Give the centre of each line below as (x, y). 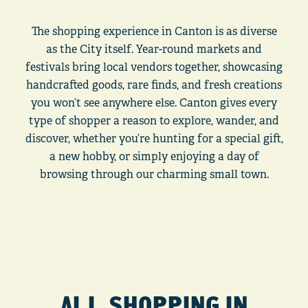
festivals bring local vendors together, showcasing (154, 67)
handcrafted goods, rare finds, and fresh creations (154, 85)
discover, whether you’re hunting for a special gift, (154, 139)
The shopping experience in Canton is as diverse (154, 31)
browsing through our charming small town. (154, 174)
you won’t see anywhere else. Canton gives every (154, 103)
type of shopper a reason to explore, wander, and (154, 121)
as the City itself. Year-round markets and (154, 49)
